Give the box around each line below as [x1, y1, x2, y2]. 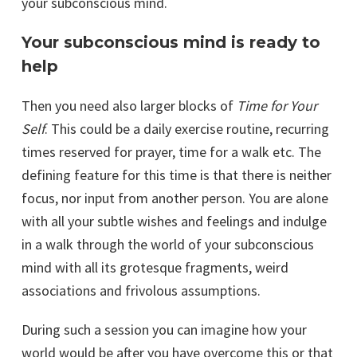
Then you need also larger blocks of [22, 96, 237, 116]
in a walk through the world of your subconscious [22, 235, 314, 254]
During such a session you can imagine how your [22, 320, 307, 339]
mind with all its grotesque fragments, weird [22, 258, 288, 277]
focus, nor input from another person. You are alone [22, 189, 328, 208]
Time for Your [237, 96, 317, 116]
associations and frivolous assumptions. [22, 281, 261, 300]
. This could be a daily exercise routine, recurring [45, 120, 329, 139]
